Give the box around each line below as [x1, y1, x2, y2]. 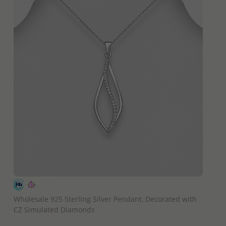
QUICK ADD [91, 180, 125, 190]
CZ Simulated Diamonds [13, 204, 95, 214]
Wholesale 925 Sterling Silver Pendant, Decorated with [13, 194, 197, 204]
